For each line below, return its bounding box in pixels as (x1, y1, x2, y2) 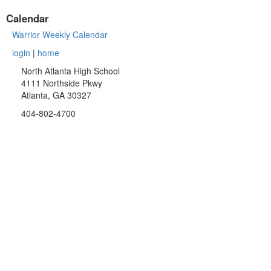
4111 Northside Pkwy (21, 76, 102, 89)
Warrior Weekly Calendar (12, 28, 108, 41)
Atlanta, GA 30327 (21, 88, 91, 101)
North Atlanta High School (21, 64, 120, 77)
